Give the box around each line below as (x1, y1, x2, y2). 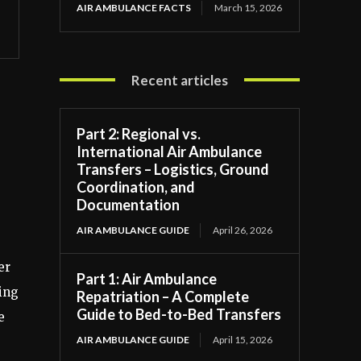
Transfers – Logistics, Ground (77, 160, 270, 178)
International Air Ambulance (77, 142, 263, 160)
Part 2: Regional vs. (77, 124, 201, 143)
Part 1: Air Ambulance (77, 269, 218, 288)
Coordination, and (77, 177, 196, 196)
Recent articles (131, 71, 229, 89)
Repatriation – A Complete (77, 287, 250, 305)
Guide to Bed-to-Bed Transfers (77, 305, 282, 323)
